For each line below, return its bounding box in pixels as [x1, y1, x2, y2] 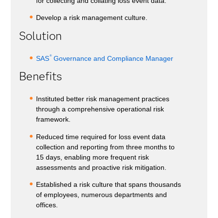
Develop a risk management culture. [36, 14, 148, 22]
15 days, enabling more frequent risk [36, 153, 149, 161]
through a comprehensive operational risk [36, 105, 164, 113]
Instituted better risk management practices [36, 95, 170, 103]
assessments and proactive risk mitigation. [36, 163, 167, 171]
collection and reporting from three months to [36, 143, 175, 151]
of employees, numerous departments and [36, 190, 167, 199]
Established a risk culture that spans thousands [36, 180, 182, 188]
